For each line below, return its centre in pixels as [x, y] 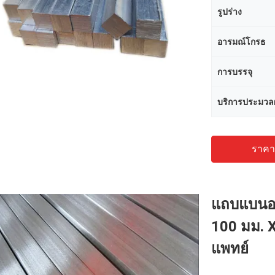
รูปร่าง [230, 12]
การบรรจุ [235, 72]
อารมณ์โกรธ [242, 42]
